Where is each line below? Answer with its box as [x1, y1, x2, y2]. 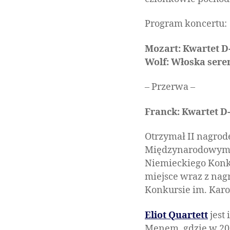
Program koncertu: [145, 18, 227, 30]
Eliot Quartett [145, 209, 208, 221]
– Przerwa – [145, 81, 195, 93]
